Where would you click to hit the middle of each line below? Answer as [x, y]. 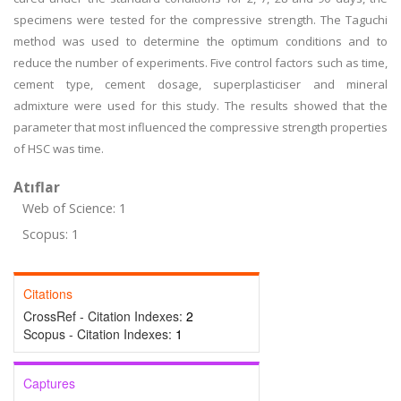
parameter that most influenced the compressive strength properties [200, 127]
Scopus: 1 [51, 234]
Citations [48, 294]
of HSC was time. [59, 149]
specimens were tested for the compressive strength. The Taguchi [200, 20]
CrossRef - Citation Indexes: [105, 316]
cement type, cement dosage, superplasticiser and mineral [200, 84]
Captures [49, 383]
